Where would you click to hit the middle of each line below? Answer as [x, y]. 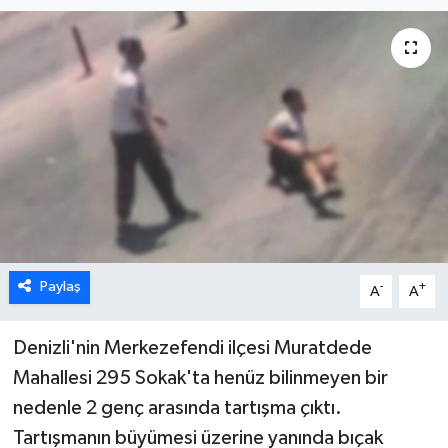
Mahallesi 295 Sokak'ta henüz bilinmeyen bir [200, 378]
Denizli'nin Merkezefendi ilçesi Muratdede [192, 348]
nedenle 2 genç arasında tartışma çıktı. [177, 408]
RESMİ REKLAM [115, 137]
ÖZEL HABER [105, 35]
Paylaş [60, 287]
